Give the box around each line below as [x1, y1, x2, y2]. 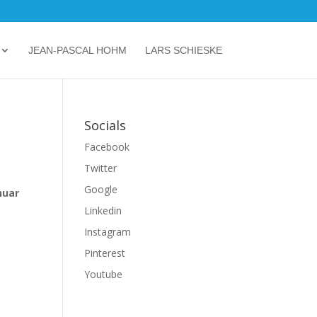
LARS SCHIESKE [144, 45, 222, 56]
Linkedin [84, 204, 122, 217]
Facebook [84, 140, 130, 154]
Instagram [84, 225, 132, 238]
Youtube [84, 267, 123, 281]
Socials [84, 117, 127, 134]
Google [84, 183, 118, 196]
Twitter [84, 161, 117, 175]
